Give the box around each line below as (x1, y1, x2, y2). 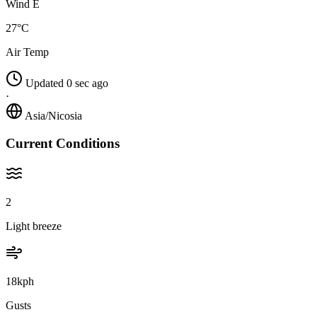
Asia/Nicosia (25, 110, 82, 122)
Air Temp (6, 46, 49, 59)
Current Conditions (6, 135, 120, 151)
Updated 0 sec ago (25, 77, 108, 90)
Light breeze (6, 219, 62, 232)
